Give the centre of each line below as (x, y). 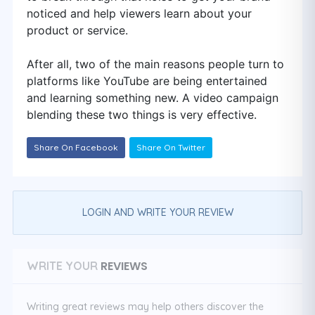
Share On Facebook (76, 147)
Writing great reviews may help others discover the (145, 307)
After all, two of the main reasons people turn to (155, 64)
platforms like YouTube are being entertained (147, 81)
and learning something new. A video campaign (153, 98)
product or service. (77, 30)
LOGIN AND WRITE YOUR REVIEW (157, 212)
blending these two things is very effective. (142, 115)
